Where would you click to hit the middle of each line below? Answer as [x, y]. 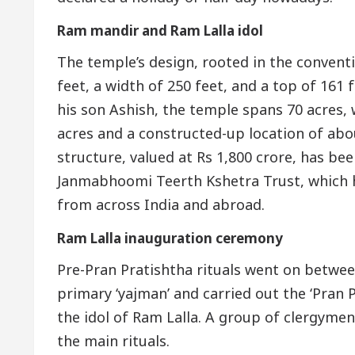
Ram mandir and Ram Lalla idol [160, 31]
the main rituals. [113, 341]
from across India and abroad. [161, 205]
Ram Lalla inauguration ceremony [170, 239]
